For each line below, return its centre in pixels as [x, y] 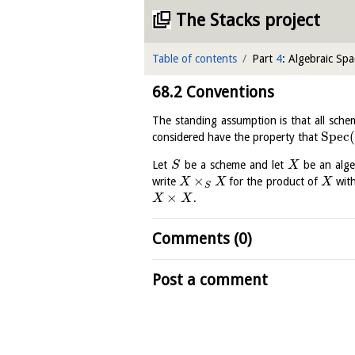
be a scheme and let [235, 165]
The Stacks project [248, 20]
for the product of [274, 182]
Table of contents [195, 59]
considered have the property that [237, 137]
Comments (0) [202, 239]
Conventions [228, 92]
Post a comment [210, 281]
